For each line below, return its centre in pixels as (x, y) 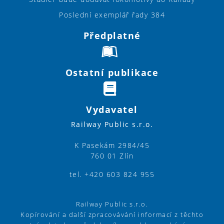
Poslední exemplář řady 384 (112, 15)
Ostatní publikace (112, 73)
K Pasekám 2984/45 (112, 145)
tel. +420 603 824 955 (112, 174)
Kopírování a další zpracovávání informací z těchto (112, 214)
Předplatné (112, 36)
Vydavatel (112, 110)
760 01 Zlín (112, 156)
